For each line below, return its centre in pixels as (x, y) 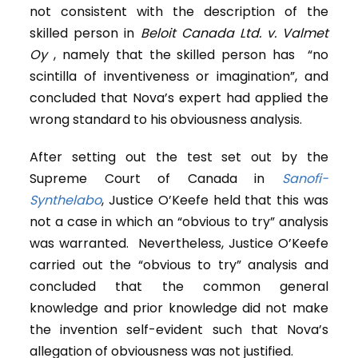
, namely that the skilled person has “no (188, 55)
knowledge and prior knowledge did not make (179, 308)
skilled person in (85, 34)
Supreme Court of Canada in (156, 179)
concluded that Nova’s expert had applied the (179, 98)
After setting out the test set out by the (179, 157)
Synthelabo (66, 201)
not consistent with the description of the (179, 12)
